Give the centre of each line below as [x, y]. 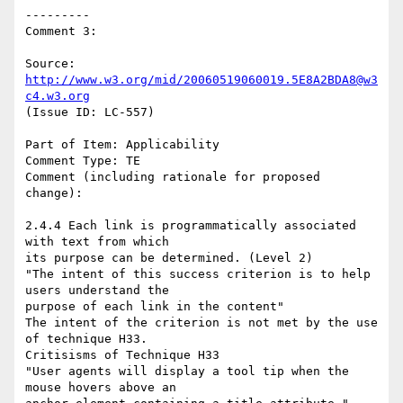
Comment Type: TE [83, 161]
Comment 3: [61, 31]
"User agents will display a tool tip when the [187, 372]
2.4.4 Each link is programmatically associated [191, 226]
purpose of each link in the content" [155, 307]
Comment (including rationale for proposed [173, 177]
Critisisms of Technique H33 [122, 355]
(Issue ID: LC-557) [90, 112]
